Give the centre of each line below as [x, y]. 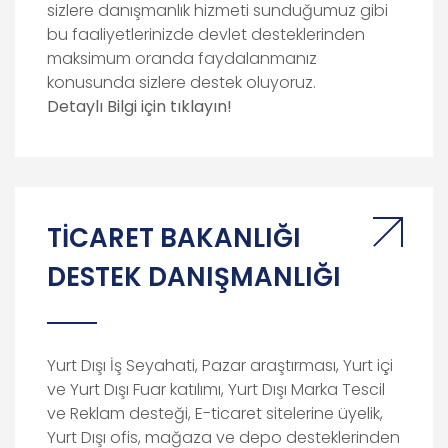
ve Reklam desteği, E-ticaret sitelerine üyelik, [215, 413]
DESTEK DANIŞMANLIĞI [194, 277]
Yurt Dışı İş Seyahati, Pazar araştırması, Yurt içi [220, 365]
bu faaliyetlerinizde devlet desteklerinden [206, 34]
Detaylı [75, 106]
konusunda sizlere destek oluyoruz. [181, 82]
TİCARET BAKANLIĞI [174, 238]
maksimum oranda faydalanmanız [182, 58]
